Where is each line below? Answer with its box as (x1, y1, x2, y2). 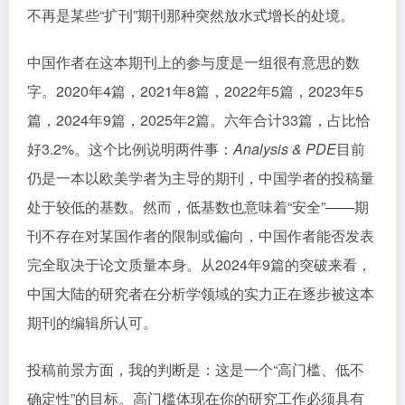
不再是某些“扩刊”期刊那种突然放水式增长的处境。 (27, 5, 354, 25)
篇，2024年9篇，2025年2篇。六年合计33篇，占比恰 (27, 109, 371, 130)
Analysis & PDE (233, 138, 336, 159)
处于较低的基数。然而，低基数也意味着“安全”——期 (27, 196, 369, 217)
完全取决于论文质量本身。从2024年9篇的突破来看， (27, 254, 372, 275)
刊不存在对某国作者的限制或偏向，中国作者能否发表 (27, 225, 374, 246)
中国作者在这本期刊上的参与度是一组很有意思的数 (27, 52, 360, 72)
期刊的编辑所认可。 (27, 312, 157, 333)
